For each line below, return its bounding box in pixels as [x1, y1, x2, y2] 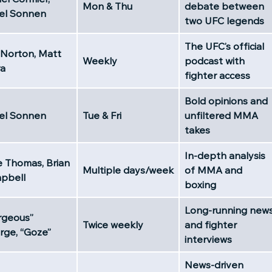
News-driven [185, 258, 243, 271]
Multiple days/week [83, 163, 174, 176]
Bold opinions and [185, 94, 268, 107]
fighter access [185, 69, 250, 81]
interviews [185, 233, 232, 245]
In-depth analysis [185, 149, 265, 161]
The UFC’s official [185, 39, 264, 52]
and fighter [185, 218, 237, 231]
